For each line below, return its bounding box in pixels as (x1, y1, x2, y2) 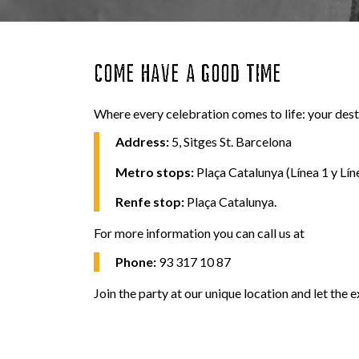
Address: (115, 134, 172, 150)
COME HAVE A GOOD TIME (94, 58, 282, 89)
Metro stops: (115, 163, 195, 179)
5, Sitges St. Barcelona (171, 134, 292, 150)
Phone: (115, 254, 159, 270)
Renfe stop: (115, 194, 185, 210)
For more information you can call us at (94, 225, 305, 241)
